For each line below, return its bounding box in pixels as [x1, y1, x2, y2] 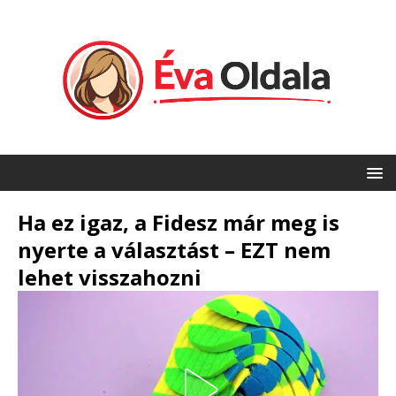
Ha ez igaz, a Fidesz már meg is [18, 208, 339, 238]
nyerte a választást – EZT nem [18, 235, 331, 265]
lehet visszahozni [18, 263, 202, 293]
